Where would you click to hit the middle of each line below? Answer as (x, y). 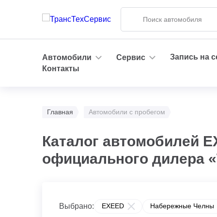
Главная (60, 112)
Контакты (61, 69)
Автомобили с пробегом (127, 112)
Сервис (131, 57)
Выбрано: (77, 206)
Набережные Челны (182, 206)
